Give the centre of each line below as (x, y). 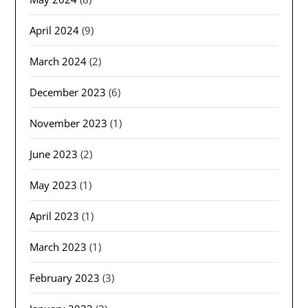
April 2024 (55, 31)
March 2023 (58, 247)
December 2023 (68, 92)
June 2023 (54, 154)
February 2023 (65, 278)
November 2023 (69, 123)
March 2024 (58, 62)
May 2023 (54, 185)
